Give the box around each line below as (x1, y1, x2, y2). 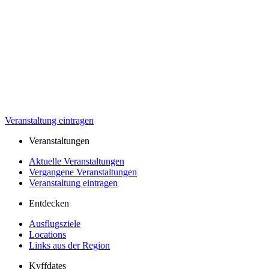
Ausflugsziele (29, 218, 80, 229)
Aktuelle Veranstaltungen (29, 156, 124, 166)
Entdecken (29, 198, 69, 208)
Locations (29, 229, 66, 240)
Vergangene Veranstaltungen (29, 166, 137, 177)
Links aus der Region (29, 240, 110, 250)
